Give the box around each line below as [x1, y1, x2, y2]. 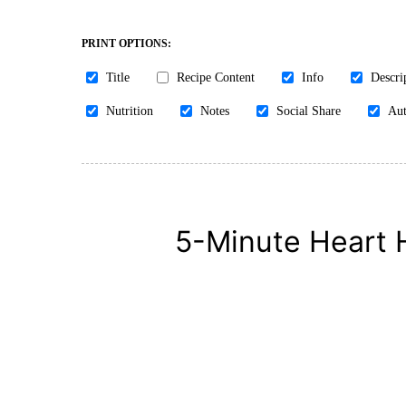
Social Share [276, 103, 341, 119]
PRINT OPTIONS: [82, 37, 171, 51]
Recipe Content [177, 70, 255, 85]
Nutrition [106, 103, 153, 119]
